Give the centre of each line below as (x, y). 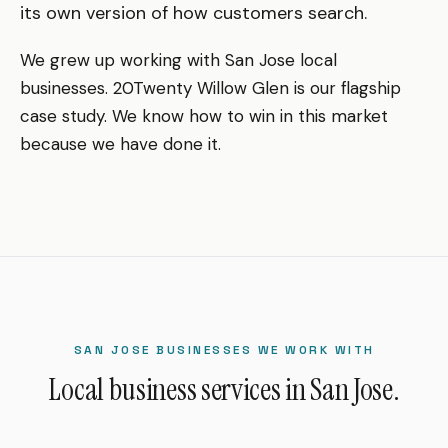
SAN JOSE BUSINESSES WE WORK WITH (224, 349)
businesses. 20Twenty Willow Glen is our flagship (210, 87)
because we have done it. (120, 143)
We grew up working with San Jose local (178, 59)
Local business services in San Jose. (224, 389)
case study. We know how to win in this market (204, 115)
